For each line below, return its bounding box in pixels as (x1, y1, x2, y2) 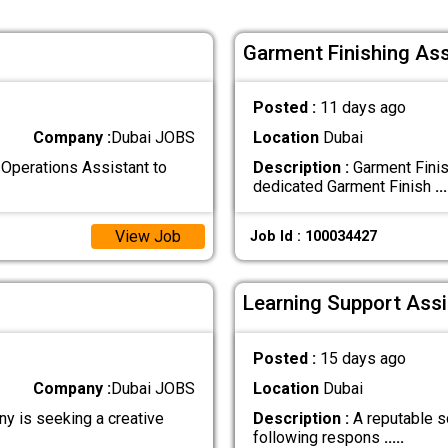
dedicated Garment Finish (252, 177, 435, 197)
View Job (114, 226, 181, 246)
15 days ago (319, 348, 406, 368)
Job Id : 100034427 (249, 227, 377, 245)
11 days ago (319, 98, 406, 118)
